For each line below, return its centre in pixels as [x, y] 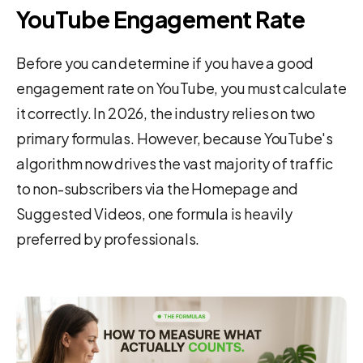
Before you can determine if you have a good [165, 62]
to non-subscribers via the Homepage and [157, 188]
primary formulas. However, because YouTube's [175, 138]
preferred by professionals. [108, 238]
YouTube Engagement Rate [161, 19]
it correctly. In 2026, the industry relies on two [166, 113]
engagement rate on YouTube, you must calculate [181, 88]
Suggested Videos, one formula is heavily [154, 213]
